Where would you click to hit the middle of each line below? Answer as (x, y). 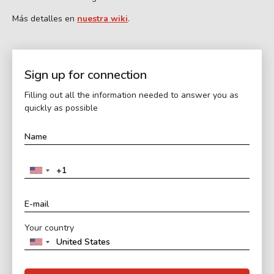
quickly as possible (61, 108)
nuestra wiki (102, 18)
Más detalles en (45, 18)
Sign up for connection (86, 75)
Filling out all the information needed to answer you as (131, 95)
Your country (49, 228)
